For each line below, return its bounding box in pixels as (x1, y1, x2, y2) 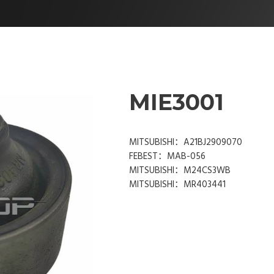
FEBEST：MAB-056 (129, 149, 206, 165)
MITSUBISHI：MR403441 (129, 177, 226, 193)
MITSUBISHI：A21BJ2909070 (129, 135, 242, 150)
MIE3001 (129, 88, 224, 116)
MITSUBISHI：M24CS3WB (129, 163, 231, 179)
